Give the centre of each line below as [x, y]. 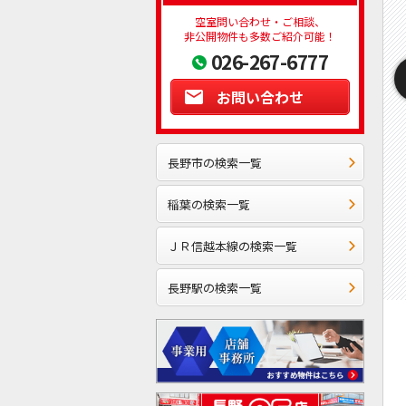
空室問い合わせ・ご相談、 [260, 22]
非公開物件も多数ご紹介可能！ [260, 36]
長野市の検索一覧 [215, 162]
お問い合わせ [260, 97]
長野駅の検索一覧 [215, 287]
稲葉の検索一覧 [209, 204]
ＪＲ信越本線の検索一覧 [232, 246]
